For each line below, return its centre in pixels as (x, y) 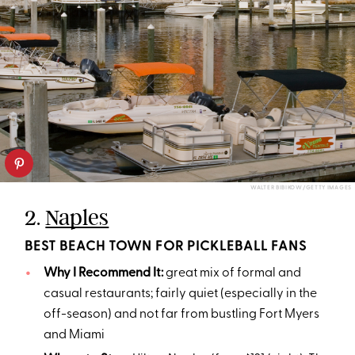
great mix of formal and (233, 274)
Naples (77, 218)
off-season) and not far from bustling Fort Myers (181, 315)
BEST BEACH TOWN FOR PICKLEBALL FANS (166, 247)
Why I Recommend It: (103, 274)
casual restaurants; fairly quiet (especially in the (180, 294)
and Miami (74, 336)
